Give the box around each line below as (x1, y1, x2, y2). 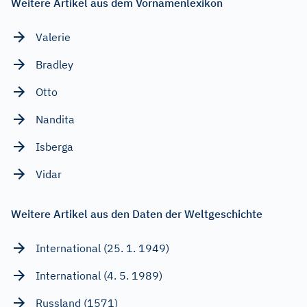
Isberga (36, 139, 73, 153)
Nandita (36, 112, 75, 126)
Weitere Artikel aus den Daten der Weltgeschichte (11, 206, 262, 221)
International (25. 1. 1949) (36, 241, 169, 255)
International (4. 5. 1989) (36, 268, 162, 282)
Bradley (36, 57, 73, 71)
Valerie (36, 29, 71, 44)
